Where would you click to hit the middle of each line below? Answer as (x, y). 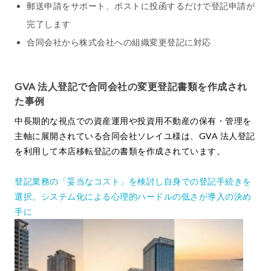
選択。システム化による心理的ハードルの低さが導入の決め (133, 197)
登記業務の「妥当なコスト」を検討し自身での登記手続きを (133, 181)
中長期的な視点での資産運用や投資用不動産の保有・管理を (133, 121)
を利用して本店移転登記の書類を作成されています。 (120, 151)
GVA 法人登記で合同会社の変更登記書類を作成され (131, 87)
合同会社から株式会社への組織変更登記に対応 (119, 42)
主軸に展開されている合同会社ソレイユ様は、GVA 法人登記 (135, 136)
